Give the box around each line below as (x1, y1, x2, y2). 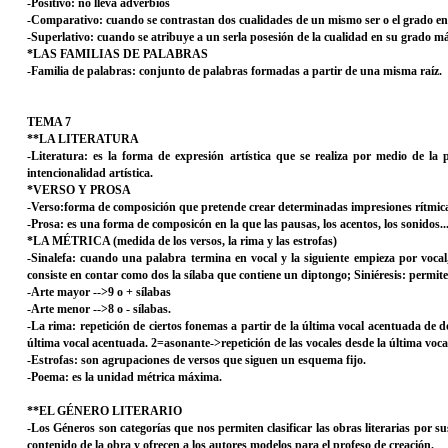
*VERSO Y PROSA (27, 183, 131, 197)
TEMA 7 (27, 115, 71, 129)
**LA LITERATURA (27, 132, 139, 146)
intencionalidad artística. (27, 166, 153, 180)
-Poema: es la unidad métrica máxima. (27, 370, 222, 384)
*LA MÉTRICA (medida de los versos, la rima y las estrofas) (27, 234, 337, 248)
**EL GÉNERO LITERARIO (27, 404, 182, 418)
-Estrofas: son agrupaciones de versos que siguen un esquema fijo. (27, 353, 366, 367)
